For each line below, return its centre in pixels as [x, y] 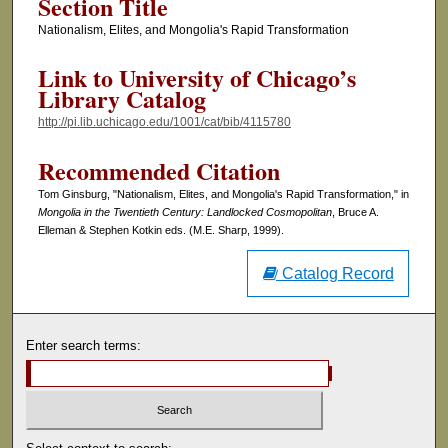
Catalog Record [335, 274]
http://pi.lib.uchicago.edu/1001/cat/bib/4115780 [164, 122]
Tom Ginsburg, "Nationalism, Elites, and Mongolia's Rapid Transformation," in [223, 194]
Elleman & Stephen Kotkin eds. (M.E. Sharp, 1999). [160, 230]
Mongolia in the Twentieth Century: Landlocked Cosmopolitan [184, 212]
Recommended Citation [158, 171]
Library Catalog [121, 99]
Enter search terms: [84, 346]
